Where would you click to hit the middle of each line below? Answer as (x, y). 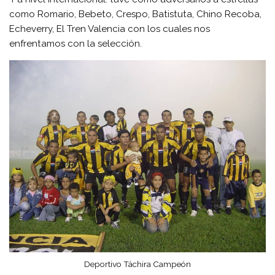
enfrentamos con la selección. (76, 43)
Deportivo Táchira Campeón (137, 264)
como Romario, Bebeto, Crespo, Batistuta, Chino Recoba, (136, 14)
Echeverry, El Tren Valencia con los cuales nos (110, 29)
